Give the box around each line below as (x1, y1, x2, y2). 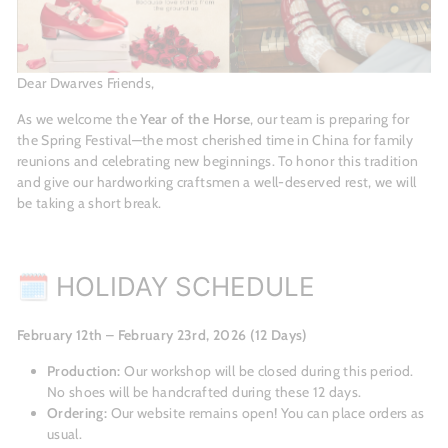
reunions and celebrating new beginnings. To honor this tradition (17, 152, 419, 171)
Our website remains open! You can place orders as (107, 404, 425, 423)
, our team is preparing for (250, 110, 410, 129)
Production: (47, 362, 121, 381)
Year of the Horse (140, 110, 251, 129)
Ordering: (47, 404, 108, 423)
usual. (47, 425, 83, 444)
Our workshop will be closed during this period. (120, 362, 414, 381)
